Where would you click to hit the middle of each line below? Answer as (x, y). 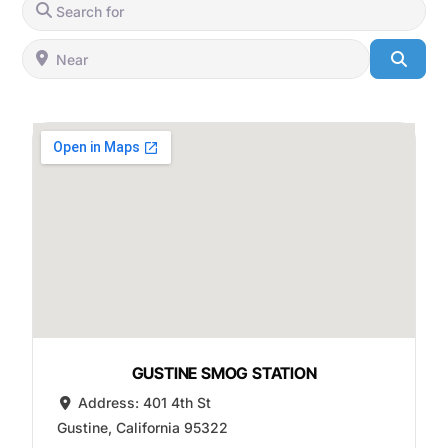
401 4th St (177, 403)
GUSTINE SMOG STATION (224, 373)
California (147, 428)
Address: (111, 403)
